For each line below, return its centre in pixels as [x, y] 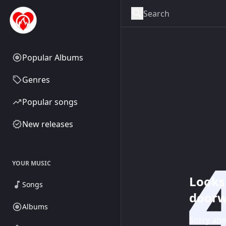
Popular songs [50, 102]
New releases [48, 124]
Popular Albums [53, 58]
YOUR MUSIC [32, 163]
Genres [36, 80]
